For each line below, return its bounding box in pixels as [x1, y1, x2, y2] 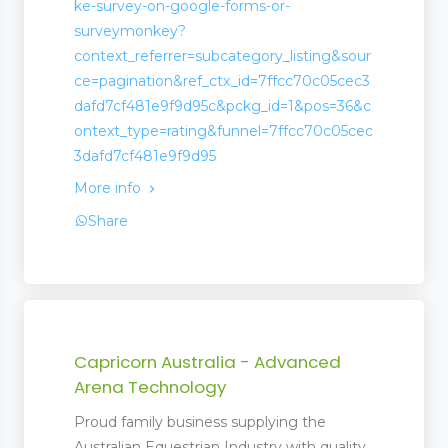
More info [74, 179, 145, 198]
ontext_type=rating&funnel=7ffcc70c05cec [74, 122, 373, 141]
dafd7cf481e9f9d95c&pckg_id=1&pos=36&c [74, 97, 371, 116]
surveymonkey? [74, 22, 186, 41]
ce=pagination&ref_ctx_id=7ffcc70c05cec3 [74, 72, 370, 91]
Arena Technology [74, 375, 226, 400]
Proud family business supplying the [74, 413, 326, 432]
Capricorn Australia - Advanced [74, 350, 341, 375]
